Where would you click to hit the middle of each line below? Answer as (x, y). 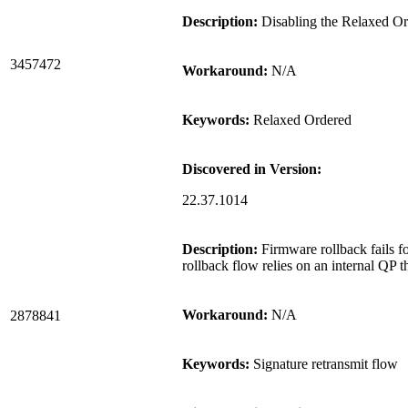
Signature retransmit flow (324, 363)
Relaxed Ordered (301, 119)
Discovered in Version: (252, 168)
